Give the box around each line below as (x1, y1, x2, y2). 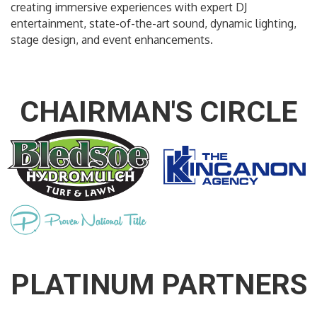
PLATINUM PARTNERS (10, 267, 307, 302)
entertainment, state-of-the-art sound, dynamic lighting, (11, 16, 296, 31)
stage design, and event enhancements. (11, 33, 213, 47)
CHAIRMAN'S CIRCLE (20, 95, 297, 129)
